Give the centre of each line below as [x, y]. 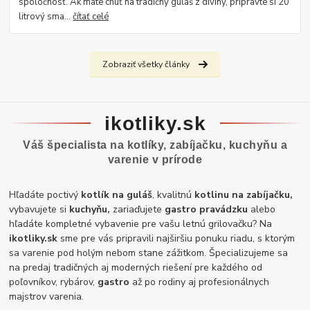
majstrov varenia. [47, 296]
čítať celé [91, 16]
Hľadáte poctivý [45, 194]
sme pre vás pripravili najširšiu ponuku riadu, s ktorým [176, 238]
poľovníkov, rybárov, [54, 282]
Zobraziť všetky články [146, 64]
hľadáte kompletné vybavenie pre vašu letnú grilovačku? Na [141, 224]
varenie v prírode [155, 159]
